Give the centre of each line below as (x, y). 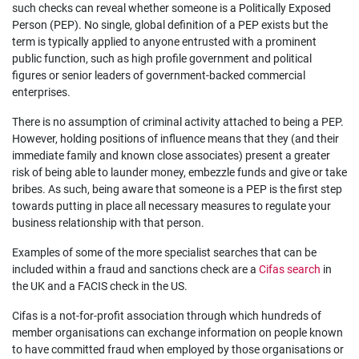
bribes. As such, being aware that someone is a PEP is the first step (177, 189)
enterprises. (41, 92)
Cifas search (291, 269)
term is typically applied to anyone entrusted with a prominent (164, 42)
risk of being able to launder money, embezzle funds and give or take (179, 172)
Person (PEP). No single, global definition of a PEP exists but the (170, 25)
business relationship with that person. (108, 223)
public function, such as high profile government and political (162, 58)
